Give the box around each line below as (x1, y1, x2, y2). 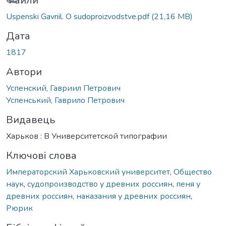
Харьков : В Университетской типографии (6, 130, 167, 142)
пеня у (176, 178, 200, 190)
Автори (6, 65, 42, 79)
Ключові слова (6, 148, 77, 162)
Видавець (6, 112, 55, 127)
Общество (174, 166, 212, 178)
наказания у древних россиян (76, 190, 191, 202)
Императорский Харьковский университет (6, 166, 170, 178)
